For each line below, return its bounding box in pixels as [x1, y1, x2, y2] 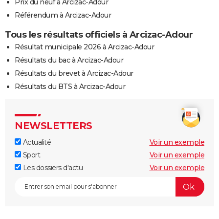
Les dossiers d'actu [21, 163, 83, 173]
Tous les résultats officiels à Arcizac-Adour [5, 29, 193, 41]
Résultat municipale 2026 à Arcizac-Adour [15, 43, 154, 52]
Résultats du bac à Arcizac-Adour [15, 56, 123, 65]
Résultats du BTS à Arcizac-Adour [15, 82, 125, 91]
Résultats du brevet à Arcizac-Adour [15, 69, 133, 78]
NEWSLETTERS [15, 120, 92, 132]
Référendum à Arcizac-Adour [15, 11, 111, 20]
